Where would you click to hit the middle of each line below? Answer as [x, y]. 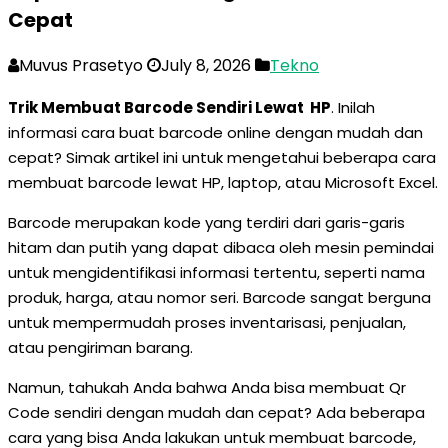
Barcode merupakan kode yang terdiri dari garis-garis [206, 222]
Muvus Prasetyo [81, 65]
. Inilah [353, 107]
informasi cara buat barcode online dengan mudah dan [215, 132]
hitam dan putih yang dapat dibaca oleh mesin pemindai [221, 247]
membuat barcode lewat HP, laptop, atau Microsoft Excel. [223, 182]
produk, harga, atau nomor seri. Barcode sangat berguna [219, 297]
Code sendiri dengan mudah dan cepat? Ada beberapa [216, 412]
